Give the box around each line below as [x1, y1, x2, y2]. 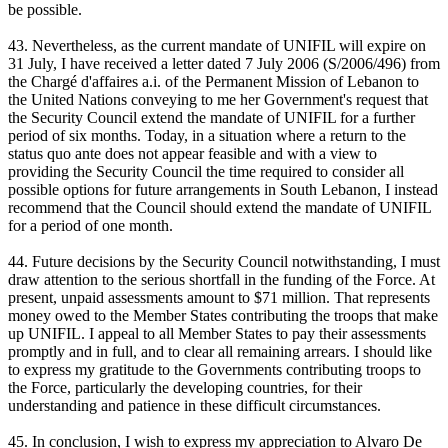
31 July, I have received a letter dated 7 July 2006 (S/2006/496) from [8, 55, 440, 73]
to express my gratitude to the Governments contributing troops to [8, 361, 421, 379]
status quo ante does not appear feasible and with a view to [8, 145, 377, 163]
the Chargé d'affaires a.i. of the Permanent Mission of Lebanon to [8, 73, 419, 91]
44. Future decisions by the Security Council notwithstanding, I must [8, 253, 440, 271]
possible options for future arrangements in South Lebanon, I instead [8, 181, 438, 199]
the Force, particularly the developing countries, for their [8, 379, 362, 397]
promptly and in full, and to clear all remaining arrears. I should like [8, 343, 432, 361]
